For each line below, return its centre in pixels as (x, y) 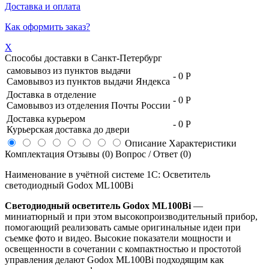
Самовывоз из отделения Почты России (89, 105)
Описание (146, 143)
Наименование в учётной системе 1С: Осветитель (107, 174)
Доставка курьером (46, 118)
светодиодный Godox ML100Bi (69, 185)
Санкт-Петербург (127, 58)
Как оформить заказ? (47, 26)
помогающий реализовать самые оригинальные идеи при (123, 227)
